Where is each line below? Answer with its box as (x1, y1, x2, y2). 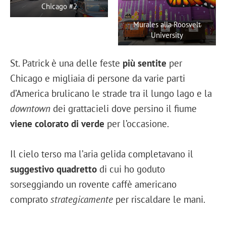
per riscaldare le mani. (113, 192, 205, 205)
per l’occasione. (104, 117, 169, 130)
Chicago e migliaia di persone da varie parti (10, 71, 185, 84)
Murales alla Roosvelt (133, 19, 201, 29)
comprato (10, 192, 50, 205)
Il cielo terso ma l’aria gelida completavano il (10, 147, 193, 160)
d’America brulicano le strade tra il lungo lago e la (10, 86, 212, 99)
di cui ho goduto (97, 162, 165, 175)
